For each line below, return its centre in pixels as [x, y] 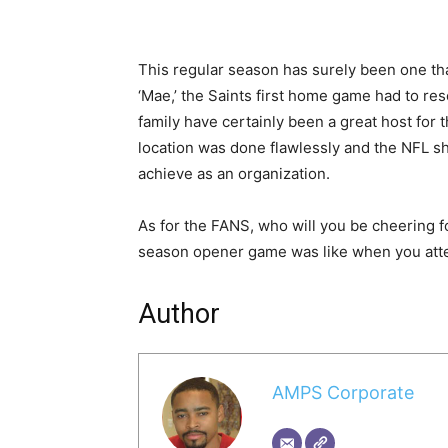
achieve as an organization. [236, 173]
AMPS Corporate [342, 392]
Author [179, 314]
